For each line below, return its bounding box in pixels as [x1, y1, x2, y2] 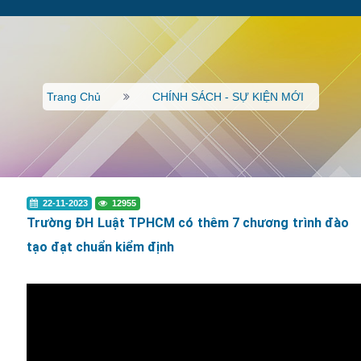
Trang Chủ [46, 90, 101, 103]
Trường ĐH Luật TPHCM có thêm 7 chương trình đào [27, 215, 349, 230]
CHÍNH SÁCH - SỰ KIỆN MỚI [151, 90, 304, 103]
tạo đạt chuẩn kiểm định [27, 239, 174, 255]
